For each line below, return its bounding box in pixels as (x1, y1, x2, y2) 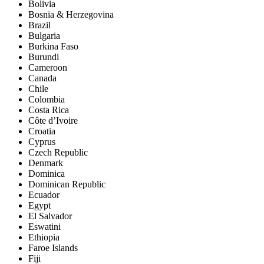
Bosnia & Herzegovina (28, 9, 114, 19)
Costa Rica (28, 104, 69, 115)
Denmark (28, 157, 63, 168)
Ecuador (28, 189, 60, 200)
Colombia (28, 94, 65, 104)
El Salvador (28, 210, 72, 221)
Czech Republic (28, 147, 88, 157)
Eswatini (28, 221, 61, 232)
